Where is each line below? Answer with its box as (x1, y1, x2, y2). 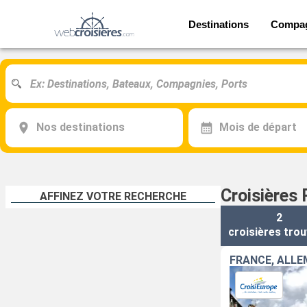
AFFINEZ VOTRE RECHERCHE (40, 190, 186, 203)
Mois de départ (219, 121, 297, 134)
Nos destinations (36, 121, 125, 134)
